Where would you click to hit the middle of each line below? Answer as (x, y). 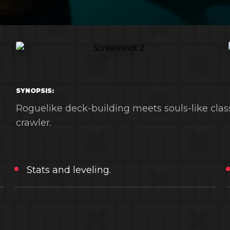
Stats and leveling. (69, 170)
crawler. (33, 123)
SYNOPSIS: (35, 91)
